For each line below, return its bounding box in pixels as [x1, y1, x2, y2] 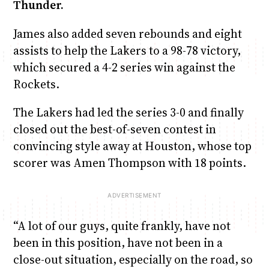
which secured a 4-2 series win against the [13, 59, 235, 75]
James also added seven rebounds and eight [13, 25, 242, 41]
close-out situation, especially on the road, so [13, 252, 253, 268]
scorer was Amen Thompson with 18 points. [13, 154, 246, 171]
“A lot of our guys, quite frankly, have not [13, 218, 231, 234]
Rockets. [13, 76, 59, 92]
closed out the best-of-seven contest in [13, 121, 216, 137]
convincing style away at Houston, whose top [13, 138, 252, 154]
